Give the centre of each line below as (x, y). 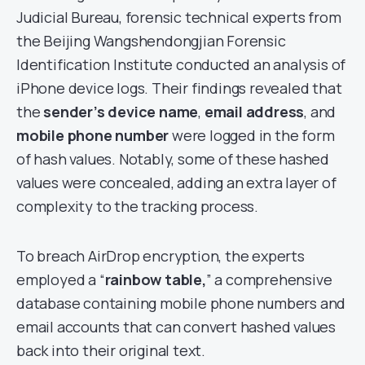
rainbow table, (155, 279)
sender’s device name (121, 112)
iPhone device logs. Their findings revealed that (179, 88)
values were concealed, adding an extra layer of (176, 182)
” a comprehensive (269, 279)
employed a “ (61, 279)
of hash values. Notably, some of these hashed (173, 159)
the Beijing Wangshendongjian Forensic (151, 41)
